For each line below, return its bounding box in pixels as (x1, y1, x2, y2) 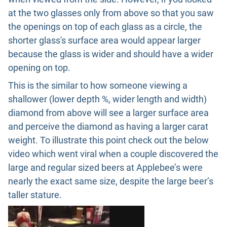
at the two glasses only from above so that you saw (8, 7, 214, 18)
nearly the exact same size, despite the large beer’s (8, 175, 213, 186)
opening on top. (8, 62, 70, 73)
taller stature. (8, 189, 62, 200)
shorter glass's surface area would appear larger (8, 34, 201, 46)
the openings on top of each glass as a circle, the (8, 21, 202, 32)
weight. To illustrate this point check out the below (8, 134, 209, 145)
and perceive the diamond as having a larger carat (8, 121, 208, 132)
